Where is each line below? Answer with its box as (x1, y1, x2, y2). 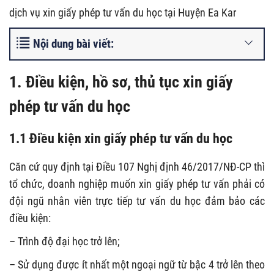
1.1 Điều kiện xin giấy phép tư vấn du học (9, 130, 232, 146)
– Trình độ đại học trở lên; (9, 235, 120, 248)
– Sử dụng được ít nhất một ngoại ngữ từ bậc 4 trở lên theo (9, 258, 265, 271)
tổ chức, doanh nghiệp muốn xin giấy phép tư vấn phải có (9, 177, 265, 190)
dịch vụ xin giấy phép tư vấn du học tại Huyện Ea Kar (9, 6, 236, 19)
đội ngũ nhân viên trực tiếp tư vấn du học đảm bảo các (9, 194, 265, 207)
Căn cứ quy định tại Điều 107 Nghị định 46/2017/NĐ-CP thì (9, 160, 265, 173)
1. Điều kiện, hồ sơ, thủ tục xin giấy (9, 73, 233, 91)
